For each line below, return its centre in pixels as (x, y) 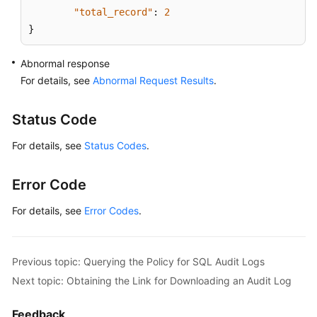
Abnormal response (65, 63)
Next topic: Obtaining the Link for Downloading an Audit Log (152, 280)
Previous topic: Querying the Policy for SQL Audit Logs (138, 261)
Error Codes (111, 211)
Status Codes (115, 145)
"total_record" (113, 12)
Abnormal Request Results (153, 80)
